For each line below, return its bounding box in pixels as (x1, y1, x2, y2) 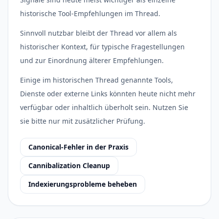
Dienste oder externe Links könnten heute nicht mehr (20, 89, 196, 98)
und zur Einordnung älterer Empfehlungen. (20, 56, 164, 65)
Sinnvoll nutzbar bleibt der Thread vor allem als (20, 28, 177, 38)
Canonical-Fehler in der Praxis (28, 142, 129, 152)
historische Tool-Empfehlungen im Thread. (20, 9, 160, 18)
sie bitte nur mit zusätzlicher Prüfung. (20, 116, 145, 126)
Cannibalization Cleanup (28, 161, 110, 170)
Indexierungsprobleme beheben (28, 179, 137, 189)
